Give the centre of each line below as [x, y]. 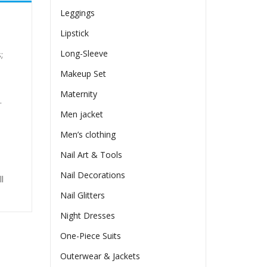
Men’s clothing [88, 135]
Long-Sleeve [84, 54]
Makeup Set [83, 74]
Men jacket [82, 114]
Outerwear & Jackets [100, 256]
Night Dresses [88, 216]
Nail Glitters [83, 195]
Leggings [78, 13]
